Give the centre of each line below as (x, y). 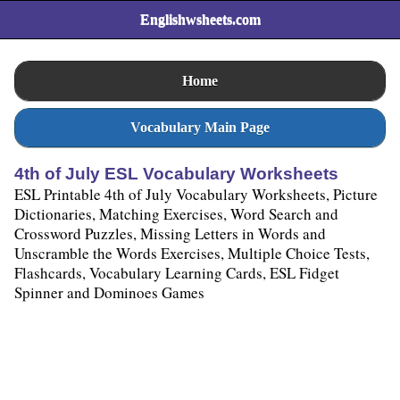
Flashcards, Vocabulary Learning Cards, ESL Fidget (177, 273)
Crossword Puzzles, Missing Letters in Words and (170, 234)
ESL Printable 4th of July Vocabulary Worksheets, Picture (196, 195)
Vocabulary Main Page (200, 127)
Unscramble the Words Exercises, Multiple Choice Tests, (192, 254)
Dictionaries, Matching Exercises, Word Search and (176, 214)
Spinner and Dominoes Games (109, 293)
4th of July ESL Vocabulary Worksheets (176, 174)
